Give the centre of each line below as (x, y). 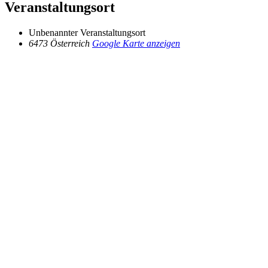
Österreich (70, 44)
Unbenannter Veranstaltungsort (87, 33)
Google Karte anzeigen (136, 44)
